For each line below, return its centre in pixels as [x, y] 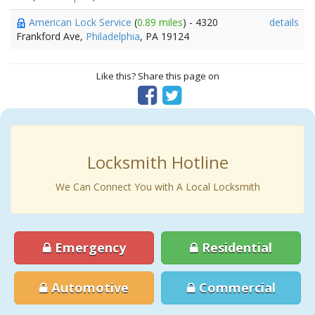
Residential [235, 247]
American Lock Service [82, 22]
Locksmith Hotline [157, 162]
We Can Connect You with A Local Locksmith [157, 187]
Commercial [235, 288]
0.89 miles [160, 22]
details [284, 22]
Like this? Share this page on [157, 76]
